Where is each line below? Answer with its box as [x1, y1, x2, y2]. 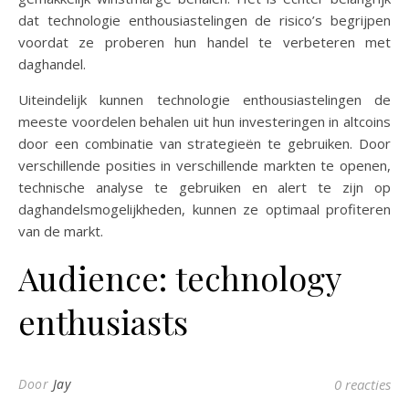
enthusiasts [18, 299, 188, 343]
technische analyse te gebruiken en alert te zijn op [18, 178, 391, 196]
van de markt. [18, 222, 103, 240]
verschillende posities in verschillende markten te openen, [18, 156, 391, 174]
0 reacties [334, 375, 391, 393]
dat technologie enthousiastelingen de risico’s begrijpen [18, 11, 391, 29]
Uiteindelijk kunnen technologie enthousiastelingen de [18, 90, 391, 109]
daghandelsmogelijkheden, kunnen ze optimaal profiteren [18, 200, 391, 218]
